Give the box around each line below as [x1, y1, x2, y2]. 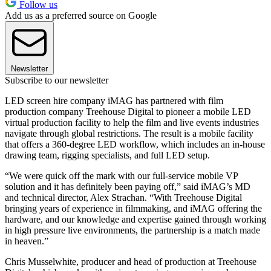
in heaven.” [5, 235, 48, 246]
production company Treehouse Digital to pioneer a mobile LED [5, 106, 251, 117]
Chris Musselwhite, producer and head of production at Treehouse [5, 256, 256, 267]
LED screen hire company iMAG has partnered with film [5, 95, 223, 106]
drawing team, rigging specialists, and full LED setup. [5, 149, 210, 160]
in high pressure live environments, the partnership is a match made [5, 224, 260, 235]
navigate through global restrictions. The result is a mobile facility [5, 128, 253, 139]
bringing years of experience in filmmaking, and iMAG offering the [5, 203, 262, 214]
